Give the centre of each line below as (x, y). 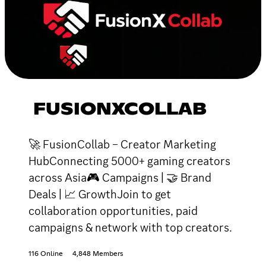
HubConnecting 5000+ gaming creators (129, 161)
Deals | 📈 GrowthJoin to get (100, 194)
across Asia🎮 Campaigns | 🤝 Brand (120, 177)
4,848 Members (98, 254)
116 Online (46, 254)
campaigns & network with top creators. (130, 227)
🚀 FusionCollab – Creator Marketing (122, 144)
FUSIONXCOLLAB (120, 110)
